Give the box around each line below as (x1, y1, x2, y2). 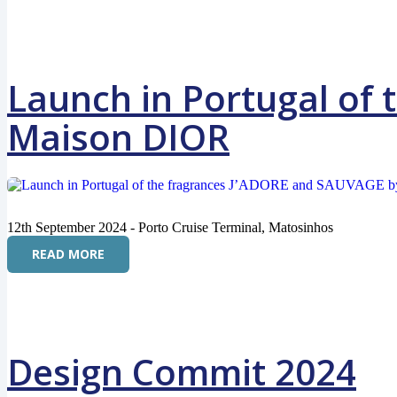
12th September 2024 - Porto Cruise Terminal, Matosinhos (7, 220, 333, 235)
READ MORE (32, 245, 105, 262)
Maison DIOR (7, 113, 230, 161)
